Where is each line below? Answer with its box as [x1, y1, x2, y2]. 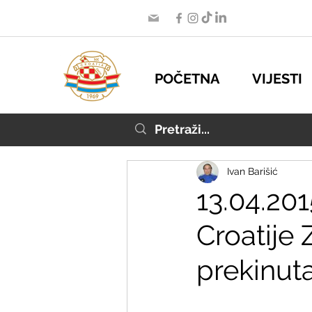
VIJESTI [252, 70, 302, 87]
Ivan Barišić [227, 166, 278, 178]
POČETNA [155, 70, 219, 87]
